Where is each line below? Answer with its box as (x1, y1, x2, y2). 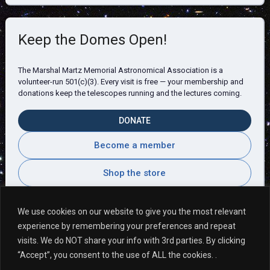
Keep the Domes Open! (17, 31, 167, 48)
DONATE (118, 115, 151, 125)
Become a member (93, 139, 175, 151)
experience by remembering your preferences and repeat (17, 221, 236, 231)
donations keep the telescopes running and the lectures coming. (17, 88, 242, 98)
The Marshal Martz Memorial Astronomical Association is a (17, 65, 223, 75)
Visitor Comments (17, 225, 135, 243)
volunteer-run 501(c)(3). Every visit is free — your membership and (17, 77, 243, 86)
